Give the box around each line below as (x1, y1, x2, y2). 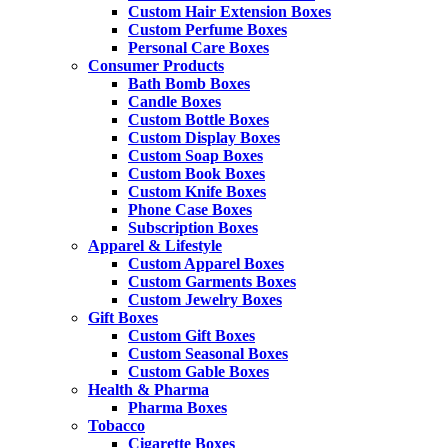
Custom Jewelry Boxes (128, 291, 282, 309)
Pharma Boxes (128, 399, 227, 417)
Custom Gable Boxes (128, 363, 269, 381)
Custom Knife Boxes (128, 183, 266, 201)
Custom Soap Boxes (128, 147, 263, 165)
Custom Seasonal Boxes (128, 345, 288, 363)
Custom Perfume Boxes (128, 21, 287, 39)
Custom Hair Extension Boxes (128, 3, 331, 21)
